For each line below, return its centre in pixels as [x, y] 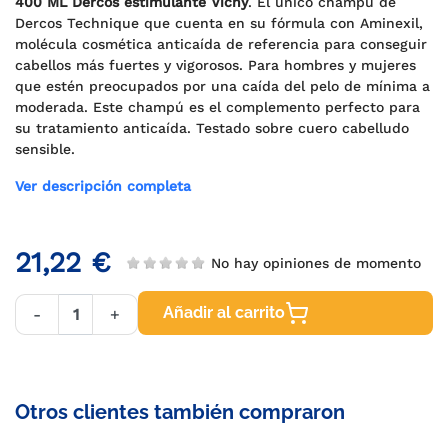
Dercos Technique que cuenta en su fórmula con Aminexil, [219, 23]
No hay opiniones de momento [311, 262]
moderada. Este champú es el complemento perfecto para [217, 107]
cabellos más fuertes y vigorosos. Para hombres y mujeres [215, 65]
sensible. [47, 149]
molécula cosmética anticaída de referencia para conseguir [221, 44]
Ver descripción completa [103, 186]
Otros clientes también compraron [180, 412]
